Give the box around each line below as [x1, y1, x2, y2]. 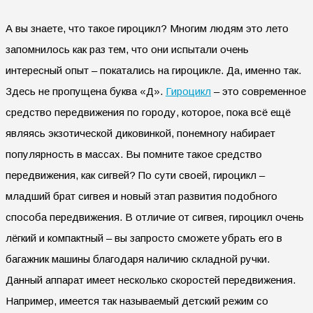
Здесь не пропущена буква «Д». [6, 85, 166, 97]
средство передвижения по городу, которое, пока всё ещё [6, 105, 291, 118]
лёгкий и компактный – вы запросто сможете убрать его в [6, 231, 282, 244]
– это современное [211, 85, 306, 97]
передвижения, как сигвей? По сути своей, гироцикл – [6, 168, 265, 181]
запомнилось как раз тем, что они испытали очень [6, 43, 249, 55]
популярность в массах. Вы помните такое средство [6, 147, 262, 160]
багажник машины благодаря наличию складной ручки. [6, 252, 270, 265]
